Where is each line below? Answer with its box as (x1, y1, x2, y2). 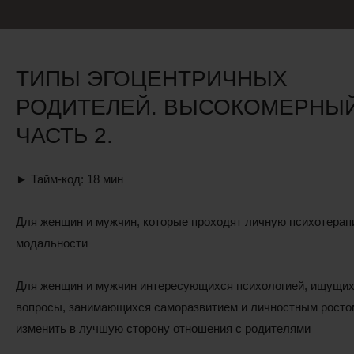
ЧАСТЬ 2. (15, 123, 113, 148)
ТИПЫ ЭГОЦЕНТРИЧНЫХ (15, 66, 288, 91)
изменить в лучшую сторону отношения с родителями (15, 321, 311, 335)
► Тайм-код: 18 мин (15, 171, 123, 186)
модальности (15, 235, 88, 250)
